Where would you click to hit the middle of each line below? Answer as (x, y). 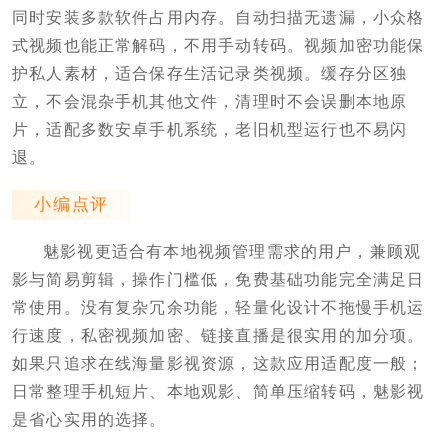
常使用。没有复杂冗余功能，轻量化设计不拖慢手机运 (218, 307)
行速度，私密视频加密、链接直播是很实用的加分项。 (218, 335)
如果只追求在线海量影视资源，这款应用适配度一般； (218, 363)
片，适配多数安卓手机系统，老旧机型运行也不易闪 (209, 129)
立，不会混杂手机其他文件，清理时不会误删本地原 (209, 101)
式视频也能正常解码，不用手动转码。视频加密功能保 (218, 45)
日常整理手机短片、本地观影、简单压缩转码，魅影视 (218, 391)
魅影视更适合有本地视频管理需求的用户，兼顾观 (232, 251)
